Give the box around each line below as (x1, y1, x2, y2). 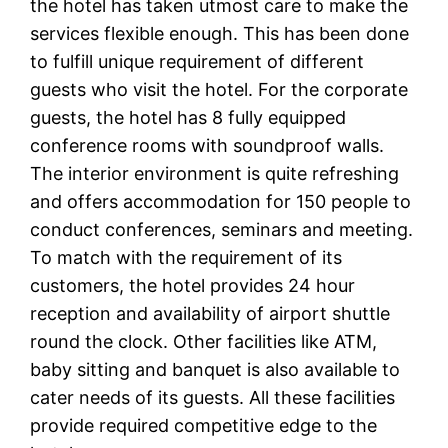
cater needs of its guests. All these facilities (30, 387, 396, 409)
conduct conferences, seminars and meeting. (30, 219, 414, 241)
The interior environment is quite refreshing (30, 163, 400, 185)
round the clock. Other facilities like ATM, (30, 331, 378, 353)
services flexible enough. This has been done (30, 23, 410, 45)
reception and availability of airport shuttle (30, 303, 391, 325)
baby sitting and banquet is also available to (30, 359, 401, 381)
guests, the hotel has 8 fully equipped (30, 107, 347, 129)
